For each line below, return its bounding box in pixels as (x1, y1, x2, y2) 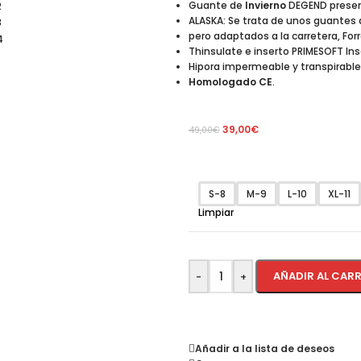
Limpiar (198, 205, 234, 219)
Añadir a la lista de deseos (195, 341, 334, 355)
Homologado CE (189, 75, 272, 89)
